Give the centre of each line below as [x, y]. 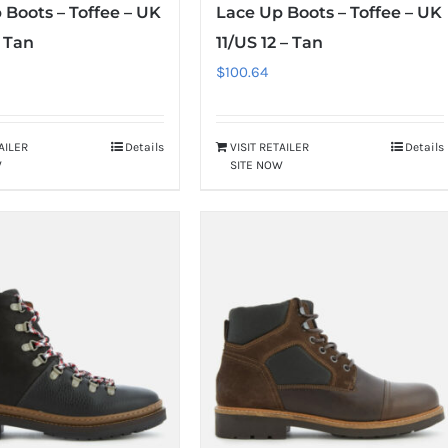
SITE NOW [256, 164]
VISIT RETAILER [269, 146]
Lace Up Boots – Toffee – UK [328, 12]
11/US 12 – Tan [269, 42]
